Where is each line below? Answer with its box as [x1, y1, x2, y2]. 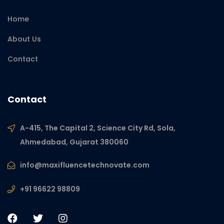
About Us [7, 33, 41, 44]
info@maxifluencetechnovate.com [20, 159, 149, 170]
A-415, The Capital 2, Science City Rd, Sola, [20, 122, 175, 133]
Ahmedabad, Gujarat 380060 [20, 136, 128, 147]
